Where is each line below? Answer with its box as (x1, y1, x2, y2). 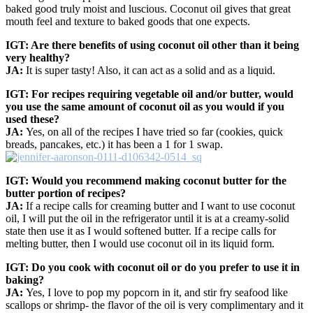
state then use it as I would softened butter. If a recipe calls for (6, 224, 276, 237)
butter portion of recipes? (6, 187, 126, 199)
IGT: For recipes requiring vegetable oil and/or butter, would (6, 87, 293, 100)
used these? (6, 112, 59, 125)
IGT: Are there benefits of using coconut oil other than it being (6, 38, 299, 51)
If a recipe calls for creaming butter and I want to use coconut (26, 199, 295, 212)
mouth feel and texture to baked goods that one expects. (6, 15, 250, 27)
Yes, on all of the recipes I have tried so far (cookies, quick (26, 125, 283, 138)
